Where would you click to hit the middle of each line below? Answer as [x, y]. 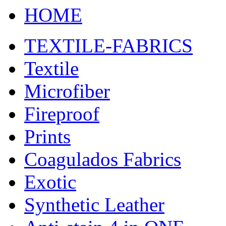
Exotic [50, 182]
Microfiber [67, 91]
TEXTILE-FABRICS [108, 46]
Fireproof [62, 114]
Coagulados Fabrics [103, 159]
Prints [47, 136]
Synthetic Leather [94, 205]
